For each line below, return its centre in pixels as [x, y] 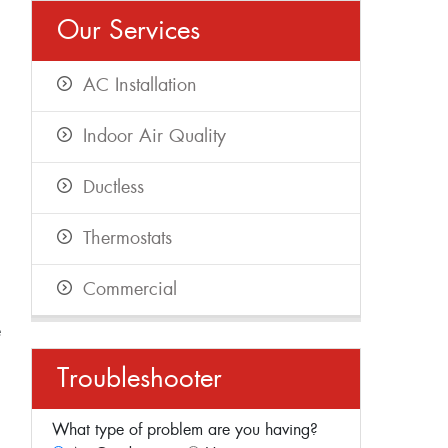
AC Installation [140, 86]
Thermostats [127, 239]
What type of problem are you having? [185, 430]
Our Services [128, 32]
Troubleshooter [139, 380]
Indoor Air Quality [154, 137]
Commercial [130, 290]
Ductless [113, 188]
